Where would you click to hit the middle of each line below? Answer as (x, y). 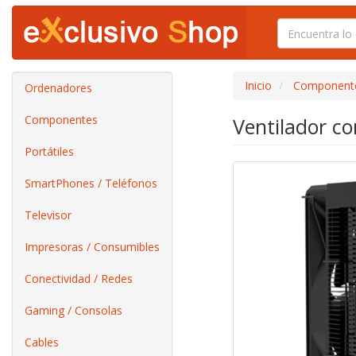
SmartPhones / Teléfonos (91, 183)
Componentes (61, 120)
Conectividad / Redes (79, 279)
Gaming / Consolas (74, 310)
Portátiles (49, 151)
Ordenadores (58, 88)
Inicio (258, 85)
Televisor (48, 215)
